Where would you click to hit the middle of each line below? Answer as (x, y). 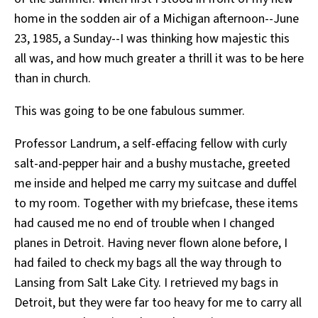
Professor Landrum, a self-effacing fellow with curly (150, 144)
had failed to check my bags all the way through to (148, 263)
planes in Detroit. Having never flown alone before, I (151, 243)
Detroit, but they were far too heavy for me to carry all (158, 303)
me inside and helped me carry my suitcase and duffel (155, 184)
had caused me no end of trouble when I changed (144, 224)
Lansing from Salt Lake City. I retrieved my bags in (146, 283)
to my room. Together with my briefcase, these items (156, 204)
